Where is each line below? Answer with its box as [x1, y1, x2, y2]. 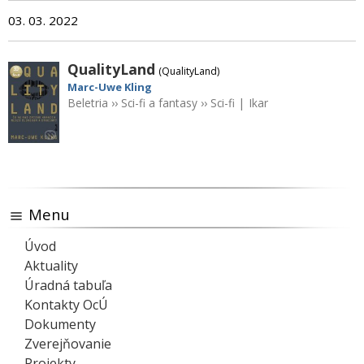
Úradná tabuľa [24, 276, 112, 295]
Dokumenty [24, 315, 96, 334]
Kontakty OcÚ [24, 296, 108, 314]
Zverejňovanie [24, 335, 111, 353]
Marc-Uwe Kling [67, 80, 152, 95]
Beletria [67, 95, 108, 111]
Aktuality [24, 257, 78, 275]
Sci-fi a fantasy [120, 95, 197, 111]
